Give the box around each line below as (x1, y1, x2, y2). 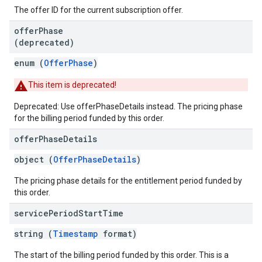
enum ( (14, 57, 44, 68)
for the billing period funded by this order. (14, 113, 164, 123)
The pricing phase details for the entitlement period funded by (14, 176, 242, 185)
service (14, 208, 49, 219)
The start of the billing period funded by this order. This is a (14, 250, 229, 260)
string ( (14, 228, 53, 239)
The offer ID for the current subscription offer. (14, 5, 183, 15)
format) (98, 228, 137, 239)
